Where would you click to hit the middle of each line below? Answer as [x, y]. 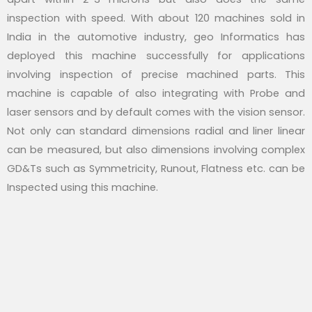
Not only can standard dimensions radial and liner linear [156, 131]
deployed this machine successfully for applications [156, 55]
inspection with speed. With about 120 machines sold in [156, 18]
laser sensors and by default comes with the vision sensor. [156, 112]
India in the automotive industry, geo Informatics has [156, 37]
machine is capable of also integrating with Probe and [156, 93]
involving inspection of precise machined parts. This [156, 74]
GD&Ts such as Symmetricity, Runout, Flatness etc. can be [156, 168]
